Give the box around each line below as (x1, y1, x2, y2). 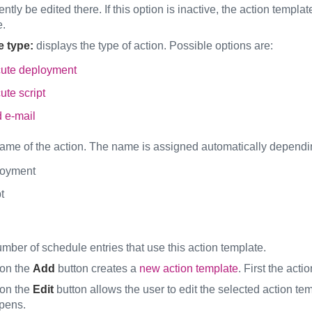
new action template (139, 263, 238, 274)
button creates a (54, 263, 139, 274)
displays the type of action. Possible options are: (33, 40, 273, 52)
